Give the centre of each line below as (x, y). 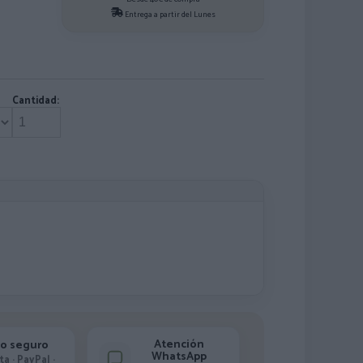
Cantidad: (36, 101)
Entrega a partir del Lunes (169, 15)
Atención (179, 345)
